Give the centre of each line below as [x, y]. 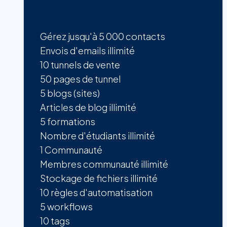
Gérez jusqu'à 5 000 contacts [103, 36]
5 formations [68, 122]
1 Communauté [71, 150]
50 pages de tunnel [80, 79]
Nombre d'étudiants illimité [98, 136]
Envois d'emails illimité [87, 51]
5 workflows [66, 207]
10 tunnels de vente [80, 65]
